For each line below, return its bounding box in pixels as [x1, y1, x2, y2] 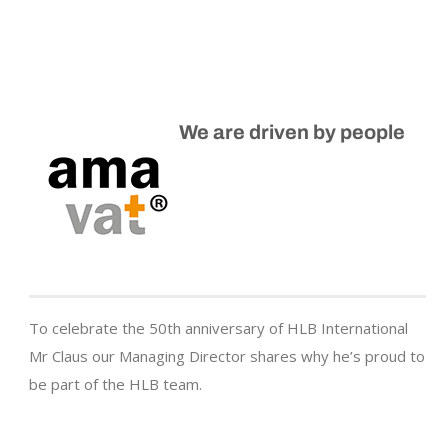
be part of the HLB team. [29, 374, 202, 395]
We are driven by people [179, 121, 405, 144]
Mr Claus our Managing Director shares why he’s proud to [29, 346, 425, 367]
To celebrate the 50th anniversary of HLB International [29, 318, 408, 339]
